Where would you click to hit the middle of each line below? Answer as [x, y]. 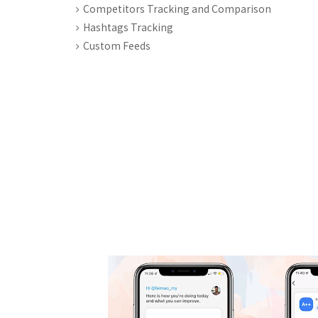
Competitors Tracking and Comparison [177, 9]
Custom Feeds [117, 45]
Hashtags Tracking [128, 27]
